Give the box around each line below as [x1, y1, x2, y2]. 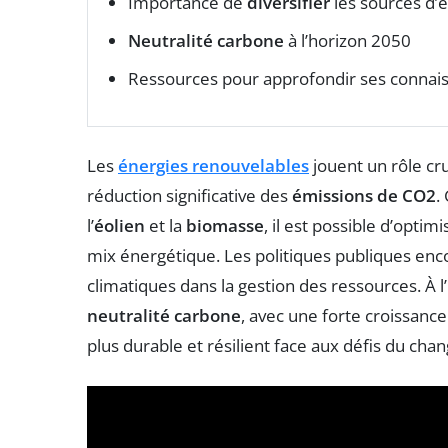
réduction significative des [87, 183, 292, 207]
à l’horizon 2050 [284, 28, 411, 52]
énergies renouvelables [118, 153, 309, 177]
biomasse [186, 213, 264, 237]
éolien [94, 213, 145, 237]
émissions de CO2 [292, 183, 436, 207]
